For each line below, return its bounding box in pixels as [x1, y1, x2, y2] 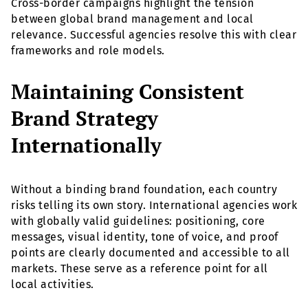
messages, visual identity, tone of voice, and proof [11, 230, 278, 244]
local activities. [11, 278, 94, 291]
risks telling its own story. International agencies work [11, 199, 297, 212]
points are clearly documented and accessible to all [11, 246, 290, 260]
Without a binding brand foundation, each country [11, 183, 277, 197]
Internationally [11, 131, 162, 159]
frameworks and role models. [11, 44, 165, 58]
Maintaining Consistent [11, 78, 244, 106]
